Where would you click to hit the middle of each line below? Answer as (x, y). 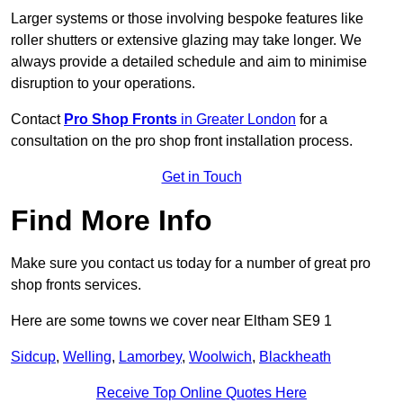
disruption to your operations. (103, 84)
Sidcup (33, 357)
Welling (87, 357)
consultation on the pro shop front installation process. (182, 141)
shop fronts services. (76, 285)
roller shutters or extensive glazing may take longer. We (186, 40)
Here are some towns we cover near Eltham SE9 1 (171, 321)
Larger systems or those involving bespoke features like (187, 19)
